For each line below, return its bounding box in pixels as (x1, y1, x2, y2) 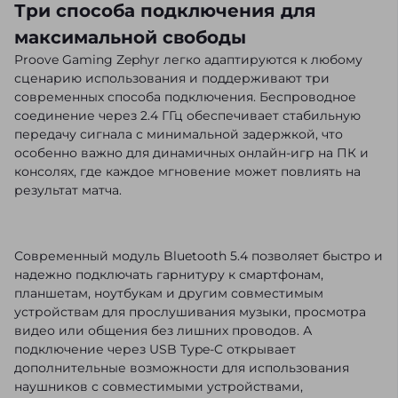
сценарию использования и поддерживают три (14, 70, 330, 87)
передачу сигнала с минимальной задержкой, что (14, 126, 343, 143)
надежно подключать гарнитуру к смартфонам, (14, 267, 323, 283)
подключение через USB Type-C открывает (14, 341, 296, 358)
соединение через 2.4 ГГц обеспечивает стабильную (14, 107, 361, 124)
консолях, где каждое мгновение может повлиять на (14, 163, 361, 180)
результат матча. (14, 182, 122, 199)
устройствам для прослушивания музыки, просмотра (14, 304, 366, 321)
